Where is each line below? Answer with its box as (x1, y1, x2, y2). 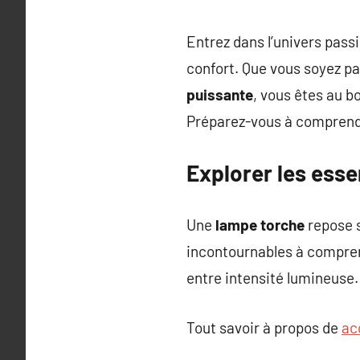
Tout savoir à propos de (186, 317, 342, 337)
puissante (186, 85, 253, 104)
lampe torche (215, 215, 305, 234)
